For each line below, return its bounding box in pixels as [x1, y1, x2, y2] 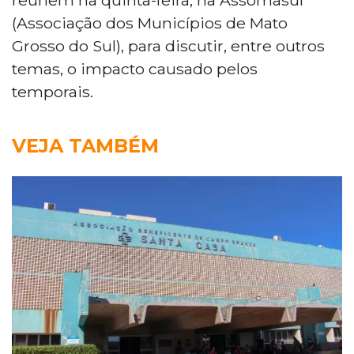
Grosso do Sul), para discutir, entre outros [12, 36, 325, 55]
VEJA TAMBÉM [12, 134, 159, 157]
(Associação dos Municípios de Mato [12, 13, 288, 32]
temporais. [12, 81, 93, 101]
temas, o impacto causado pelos [12, 58, 258, 78]
